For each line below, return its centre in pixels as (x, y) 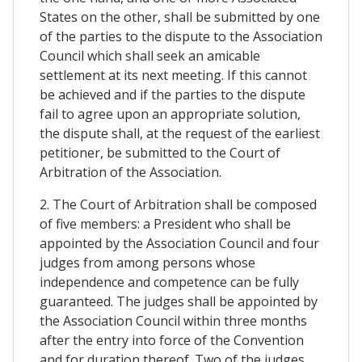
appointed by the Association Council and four (179, 244)
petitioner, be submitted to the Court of (160, 153)
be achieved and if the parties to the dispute (173, 95)
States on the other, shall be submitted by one (180, 17)
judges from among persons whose (147, 263)
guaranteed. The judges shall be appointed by (179, 302)
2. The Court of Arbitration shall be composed (178, 205)
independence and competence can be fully (169, 282)
